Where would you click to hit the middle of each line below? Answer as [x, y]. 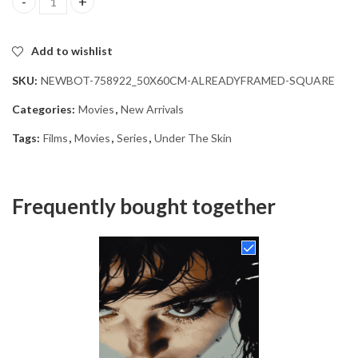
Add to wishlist [72, 50]
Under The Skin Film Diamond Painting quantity [137, 9]
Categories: [45, 109]
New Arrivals [152, 109]
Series [132, 137]
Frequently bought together [144, 206]
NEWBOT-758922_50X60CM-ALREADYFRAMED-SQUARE [188, 80]
